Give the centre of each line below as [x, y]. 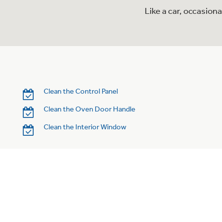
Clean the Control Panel [81, 91]
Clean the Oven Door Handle [90, 109]
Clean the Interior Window [85, 127]
